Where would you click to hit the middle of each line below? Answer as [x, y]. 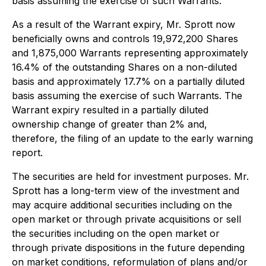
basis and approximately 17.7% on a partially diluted [128, 81]
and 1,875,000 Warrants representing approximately [130, 53]
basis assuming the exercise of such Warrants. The [127, 96]
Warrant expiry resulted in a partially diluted [110, 110]
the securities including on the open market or [116, 233]
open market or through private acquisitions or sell [126, 219]
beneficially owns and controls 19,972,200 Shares [125, 39]
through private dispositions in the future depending [128, 248]
